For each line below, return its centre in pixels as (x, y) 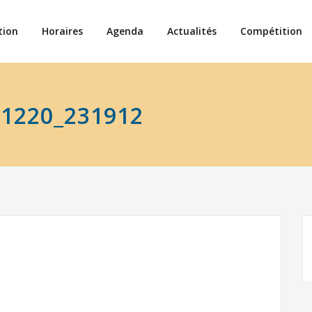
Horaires (62, 31)
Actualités (192, 31)
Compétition (271, 31)
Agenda (125, 31)
